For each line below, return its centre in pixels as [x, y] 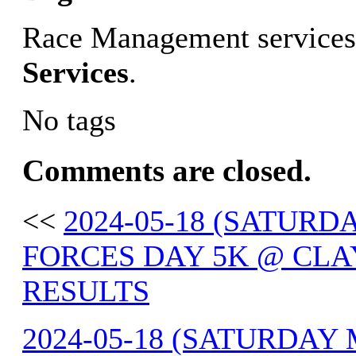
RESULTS [86, 290]
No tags [69, 120]
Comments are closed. [167, 170]
